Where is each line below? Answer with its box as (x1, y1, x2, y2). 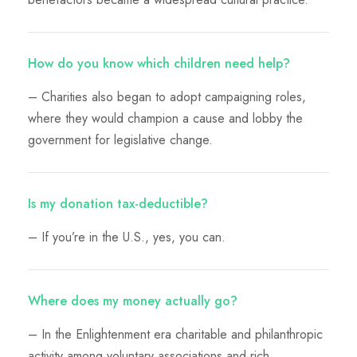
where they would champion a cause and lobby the (28, 108, 303, 127)
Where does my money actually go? (28, 291, 237, 310)
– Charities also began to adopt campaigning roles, (28, 87, 306, 106)
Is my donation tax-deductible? (28, 194, 208, 213)
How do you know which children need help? (28, 53, 290, 73)
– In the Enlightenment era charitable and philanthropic (28, 324, 323, 343)
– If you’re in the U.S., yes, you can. (28, 227, 226, 246)
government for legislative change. (28, 130, 213, 149)
